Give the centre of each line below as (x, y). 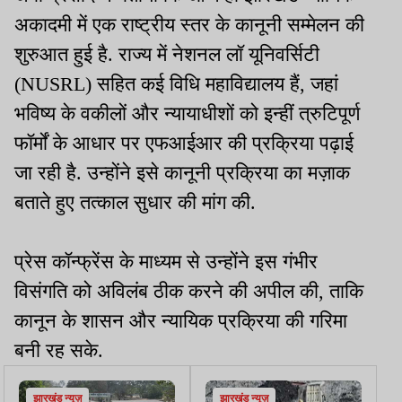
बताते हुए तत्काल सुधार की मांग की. (135, 203)
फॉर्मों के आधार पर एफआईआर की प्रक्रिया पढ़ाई (184, 144)
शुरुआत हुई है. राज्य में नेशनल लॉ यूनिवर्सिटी (167, 55)
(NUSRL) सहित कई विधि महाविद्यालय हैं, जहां (176, 84)
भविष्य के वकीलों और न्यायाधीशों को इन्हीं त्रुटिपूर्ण (187, 114)
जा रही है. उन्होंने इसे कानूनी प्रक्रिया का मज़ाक (182, 173)
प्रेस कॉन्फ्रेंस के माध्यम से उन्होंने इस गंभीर (166, 262)
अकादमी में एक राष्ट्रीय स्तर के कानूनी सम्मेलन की (189, 25)
